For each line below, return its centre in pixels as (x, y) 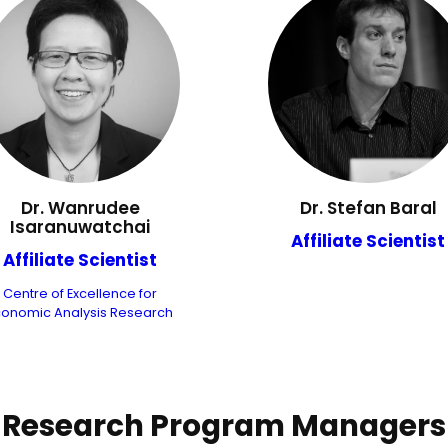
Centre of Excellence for (80, 294)
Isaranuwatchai (80, 227)
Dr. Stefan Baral (368, 208)
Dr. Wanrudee (80, 208)
